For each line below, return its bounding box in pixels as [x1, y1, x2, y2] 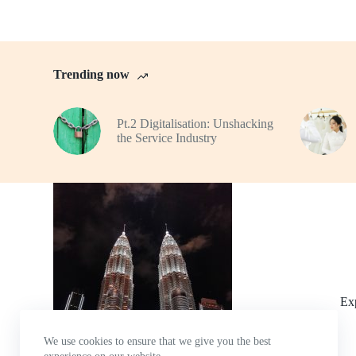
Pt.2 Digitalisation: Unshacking [117, 117, 274, 131]
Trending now [53, 67, 130, 81]
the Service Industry [117, 131, 218, 145]
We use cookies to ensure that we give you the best [44, 335, 271, 347]
